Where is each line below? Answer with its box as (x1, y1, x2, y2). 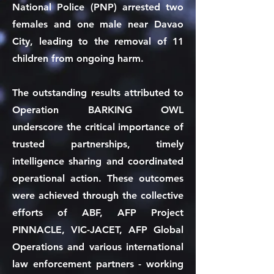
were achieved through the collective (12, 190, 183, 201)
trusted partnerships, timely (12, 138, 183, 150)
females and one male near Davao (12, 18, 183, 30)
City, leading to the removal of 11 (12, 35, 183, 47)
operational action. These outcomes (12, 172, 183, 184)
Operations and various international (12, 241, 183, 253)
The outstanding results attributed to (12, 87, 183, 98)
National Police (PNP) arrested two (12, 1, 183, 13)
